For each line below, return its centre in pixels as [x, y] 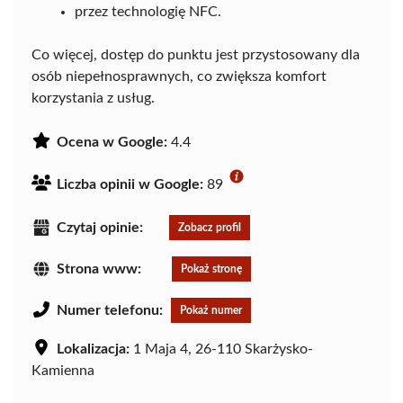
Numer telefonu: [110, 310]
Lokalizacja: [93, 349]
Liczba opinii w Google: [130, 184]
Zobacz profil [210, 227]
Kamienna [63, 370]
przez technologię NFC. [148, 11]
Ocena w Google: [112, 142]
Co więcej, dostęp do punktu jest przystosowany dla [196, 54]
